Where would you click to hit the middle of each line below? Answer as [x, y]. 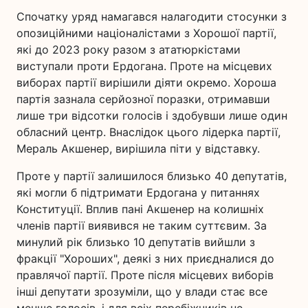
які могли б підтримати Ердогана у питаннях [138, 192]
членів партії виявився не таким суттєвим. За [142, 225]
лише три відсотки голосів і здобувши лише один [152, 115]
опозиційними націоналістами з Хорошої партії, [146, 33]
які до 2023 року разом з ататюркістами [129, 49]
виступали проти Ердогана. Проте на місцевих [144, 66]
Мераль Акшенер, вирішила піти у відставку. [138, 148]
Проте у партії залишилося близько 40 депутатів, [152, 176]
